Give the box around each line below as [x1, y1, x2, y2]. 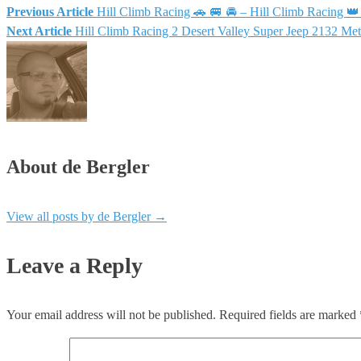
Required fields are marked [219, 308, 359, 322]
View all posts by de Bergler [6, 210, 154, 224]
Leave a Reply [6, 253, 143, 279]
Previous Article [6, 4, 93, 19]
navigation [6, 44, 122, 74]
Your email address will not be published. [6, 308, 216, 322]
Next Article [6, 23, 72, 38]
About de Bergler [6, 156, 150, 178]
